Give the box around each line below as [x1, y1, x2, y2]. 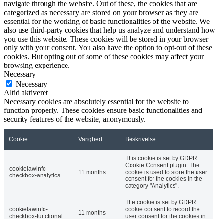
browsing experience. [4, 61, 70, 70]
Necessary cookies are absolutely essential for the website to [4, 97, 189, 106]
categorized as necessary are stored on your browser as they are [4, 8, 198, 17]
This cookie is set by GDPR [125, 155, 197, 162]
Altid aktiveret [4, 88, 48, 97]
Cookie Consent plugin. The [125, 162, 199, 169]
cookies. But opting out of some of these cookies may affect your [4, 52, 204, 61]
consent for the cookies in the [125, 175, 202, 183]
